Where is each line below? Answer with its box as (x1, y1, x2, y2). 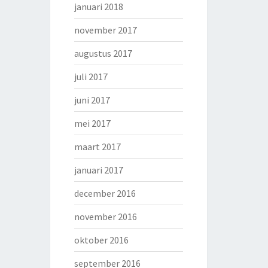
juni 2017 (74, 94, 110, 106)
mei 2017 (74, 117, 111, 129)
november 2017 (74, 24, 137, 36)
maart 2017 (74, 141, 121, 153)
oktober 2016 (74, 234, 129, 246)
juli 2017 (74, 71, 108, 83)
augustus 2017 (74, 47, 132, 59)
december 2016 (74, 187, 136, 199)
